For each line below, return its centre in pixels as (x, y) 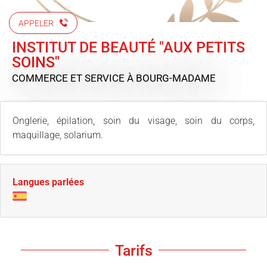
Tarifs (133, 250)
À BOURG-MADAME (171, 78)
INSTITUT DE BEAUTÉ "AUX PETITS (128, 47)
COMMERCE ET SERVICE (69, 78)
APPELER (36, 23)
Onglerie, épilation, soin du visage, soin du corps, (133, 120)
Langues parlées (48, 182)
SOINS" (36, 62)
